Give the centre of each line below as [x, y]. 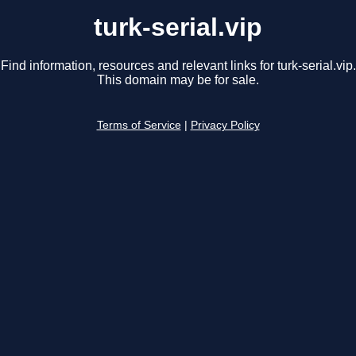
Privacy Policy [225, 126]
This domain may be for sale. [178, 80]
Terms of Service [139, 126]
